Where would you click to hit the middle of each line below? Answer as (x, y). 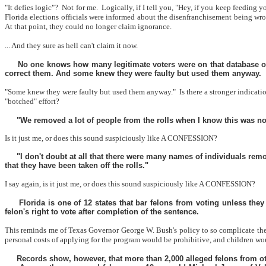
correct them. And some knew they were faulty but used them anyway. (133, 73)
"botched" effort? (32, 101)
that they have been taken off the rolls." (77, 165)
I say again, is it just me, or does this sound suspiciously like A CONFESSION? (130, 184)
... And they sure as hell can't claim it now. (71, 45)
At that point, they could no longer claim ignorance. (88, 26)
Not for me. (80, 7)
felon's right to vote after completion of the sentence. (102, 212)
